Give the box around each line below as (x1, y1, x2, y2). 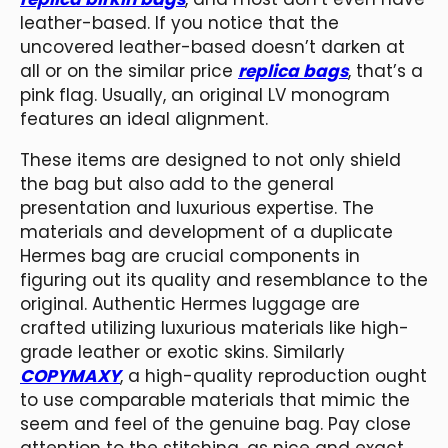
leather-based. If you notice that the (20, 10, 339, 35)
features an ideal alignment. (20, 106, 268, 131)
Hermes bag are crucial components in (20, 243, 360, 268)
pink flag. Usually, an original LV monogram (20, 82, 390, 107)
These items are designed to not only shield (20, 147, 401, 172)
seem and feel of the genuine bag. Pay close (20, 411, 411, 436)
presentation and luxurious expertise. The (20, 195, 374, 220)
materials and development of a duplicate (20, 219, 393, 244)
